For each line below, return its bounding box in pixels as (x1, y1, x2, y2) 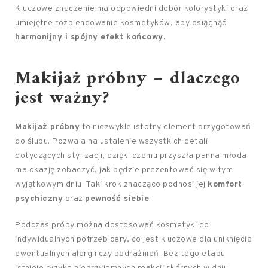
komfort (208, 179, 242, 190)
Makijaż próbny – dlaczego (15, 63, 240, 95)
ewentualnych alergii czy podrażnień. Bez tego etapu (15, 249, 226, 259)
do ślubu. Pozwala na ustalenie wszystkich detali (15, 136, 208, 147)
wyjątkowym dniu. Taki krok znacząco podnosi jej (15, 179, 208, 190)
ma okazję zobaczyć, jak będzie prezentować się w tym (15, 165, 233, 175)
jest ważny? (15, 83, 109, 114)
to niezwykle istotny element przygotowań (80, 122, 251, 132)
